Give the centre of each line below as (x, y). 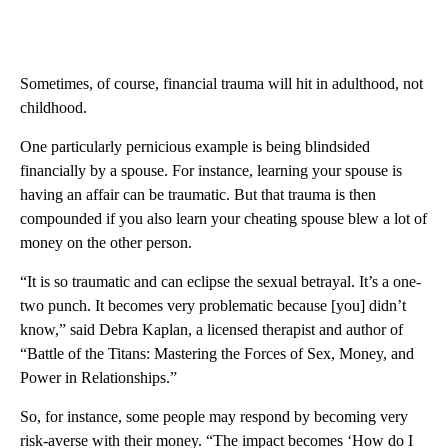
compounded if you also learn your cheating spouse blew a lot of (223, 219)
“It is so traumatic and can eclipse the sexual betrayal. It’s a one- (220, 282)
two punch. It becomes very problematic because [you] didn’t (213, 306)
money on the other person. (106, 243)
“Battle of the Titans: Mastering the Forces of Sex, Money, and (217, 354)
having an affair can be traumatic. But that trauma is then (198, 195)
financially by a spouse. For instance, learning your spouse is (211, 171)
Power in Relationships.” (98, 378)
